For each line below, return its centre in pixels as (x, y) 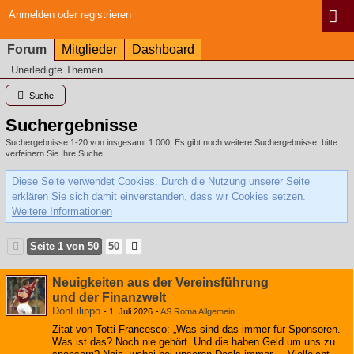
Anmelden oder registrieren (70, 15)
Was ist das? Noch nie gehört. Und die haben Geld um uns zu (194, 342)
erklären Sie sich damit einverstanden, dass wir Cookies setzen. (159, 196)
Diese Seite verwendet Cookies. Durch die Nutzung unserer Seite (161, 181)
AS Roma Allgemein (198, 311)
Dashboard (163, 49)
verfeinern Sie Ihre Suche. (55, 153)
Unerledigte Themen (57, 70)
